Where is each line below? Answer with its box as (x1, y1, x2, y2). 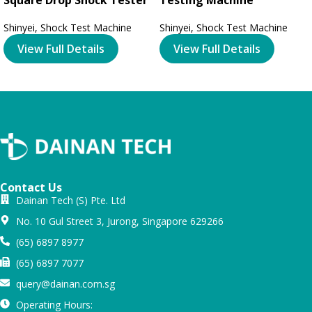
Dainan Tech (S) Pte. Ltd (15, 193, 125, 207)
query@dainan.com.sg (15, 276, 115, 290)
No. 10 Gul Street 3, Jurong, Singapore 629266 (15, 214, 224, 228)
